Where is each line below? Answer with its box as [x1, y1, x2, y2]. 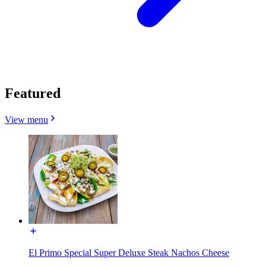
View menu [5, 114, 48, 125]
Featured [5, 85, 61, 101]
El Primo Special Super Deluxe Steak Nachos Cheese [28, 247, 229, 258]
